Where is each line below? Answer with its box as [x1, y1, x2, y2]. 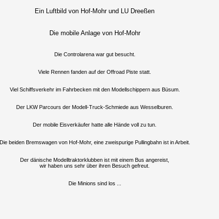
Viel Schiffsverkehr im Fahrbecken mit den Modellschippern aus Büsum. [9, 87, 180, 92]
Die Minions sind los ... [68, 180, 121, 186]
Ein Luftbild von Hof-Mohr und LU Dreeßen [35, 7, 154, 15]
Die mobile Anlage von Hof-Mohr [49, 29, 140, 37]
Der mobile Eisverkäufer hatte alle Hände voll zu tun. [33, 122, 156, 128]
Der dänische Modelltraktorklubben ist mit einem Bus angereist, [20, 157, 169, 163]
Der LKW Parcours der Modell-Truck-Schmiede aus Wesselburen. [16, 104, 173, 110]
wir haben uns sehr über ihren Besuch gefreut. [40, 163, 150, 169]
